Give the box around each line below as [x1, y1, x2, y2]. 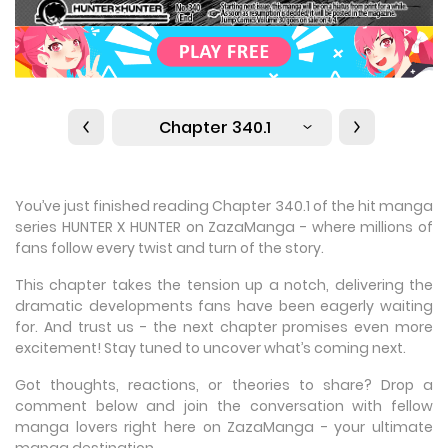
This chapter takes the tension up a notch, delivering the [15, 275, 433, 296]
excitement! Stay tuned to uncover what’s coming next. [15, 338, 406, 359]
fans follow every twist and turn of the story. [15, 238, 324, 259]
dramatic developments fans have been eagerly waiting [15, 296, 433, 317]
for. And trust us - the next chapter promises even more [15, 317, 433, 338]
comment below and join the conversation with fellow [15, 396, 433, 417]
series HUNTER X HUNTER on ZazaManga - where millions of [15, 217, 433, 238]
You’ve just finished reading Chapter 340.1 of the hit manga [15, 196, 433, 217]
